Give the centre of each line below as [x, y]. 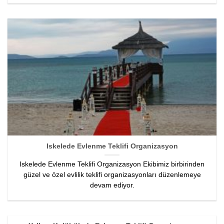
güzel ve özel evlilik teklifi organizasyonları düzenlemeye [112, 174]
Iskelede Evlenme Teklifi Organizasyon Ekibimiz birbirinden [112, 164]
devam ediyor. [112, 185]
